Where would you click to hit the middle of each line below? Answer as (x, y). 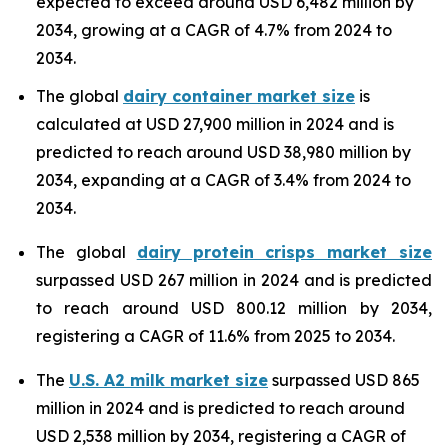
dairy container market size (239, 96)
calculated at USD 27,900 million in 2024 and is (215, 124)
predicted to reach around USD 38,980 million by (223, 152)
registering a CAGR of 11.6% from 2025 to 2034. (215, 336)
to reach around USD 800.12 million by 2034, (234, 308)
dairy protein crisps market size (284, 252)
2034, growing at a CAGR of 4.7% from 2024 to (214, 29)
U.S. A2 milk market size (168, 380)
